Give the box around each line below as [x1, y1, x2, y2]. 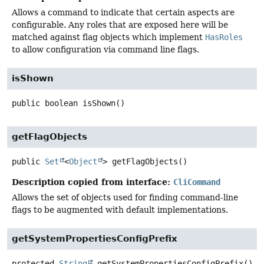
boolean [45, 98, 78, 108]
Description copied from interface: [12, 177, 173, 187]
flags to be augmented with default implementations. [12, 205, 228, 215]
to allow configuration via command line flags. [12, 45, 199, 55]
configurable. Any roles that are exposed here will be [12, 20, 228, 30]
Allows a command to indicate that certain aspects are [12, 8, 235, 18]
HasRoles [205, 32, 243, 42]
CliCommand [173, 177, 220, 187]
